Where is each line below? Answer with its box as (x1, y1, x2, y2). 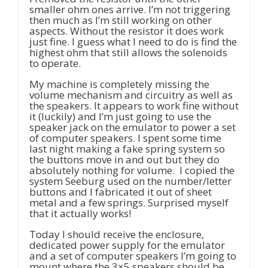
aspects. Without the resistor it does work (29, 23, 224, 38)
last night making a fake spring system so (29, 141, 225, 156)
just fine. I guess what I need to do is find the (29, 34, 237, 48)
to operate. (29, 56, 81, 70)
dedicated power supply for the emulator (29, 237, 225, 252)
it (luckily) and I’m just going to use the (29, 109, 211, 123)
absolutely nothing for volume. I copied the (29, 163, 234, 177)
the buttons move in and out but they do (29, 152, 220, 166)
